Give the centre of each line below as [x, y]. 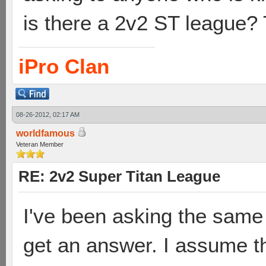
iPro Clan [64, 66]
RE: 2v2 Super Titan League [119, 176]
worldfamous [45, 133]
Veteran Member [40, 144]
